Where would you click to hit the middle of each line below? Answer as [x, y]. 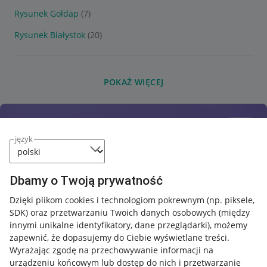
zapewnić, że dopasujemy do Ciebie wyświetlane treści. [119, 237]
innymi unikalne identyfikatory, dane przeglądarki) [110, 225]
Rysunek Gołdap [46, 13]
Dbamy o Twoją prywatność [86, 181]
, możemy [229, 225]
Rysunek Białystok [50, 35]
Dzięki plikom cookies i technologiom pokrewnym [108, 200]
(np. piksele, [231, 200]
